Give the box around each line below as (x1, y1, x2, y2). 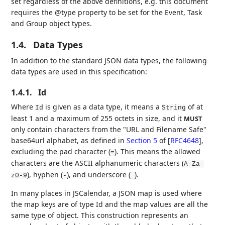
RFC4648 (170, 135, 199, 145)
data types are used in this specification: (11, 66, 148, 76)
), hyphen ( (27, 169, 63, 179)
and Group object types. (11, 18, 92, 28)
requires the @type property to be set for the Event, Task (11, 7, 202, 17)
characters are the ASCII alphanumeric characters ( (11, 158, 184, 168)
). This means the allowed (115, 146, 201, 156)
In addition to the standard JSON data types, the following (11, 55, 207, 65)
